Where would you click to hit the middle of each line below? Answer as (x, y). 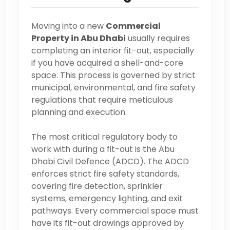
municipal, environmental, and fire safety (113, 87)
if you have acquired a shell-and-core (107, 63)
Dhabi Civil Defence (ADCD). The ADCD (110, 161)
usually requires (158, 38)
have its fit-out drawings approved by (108, 223)
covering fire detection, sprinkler (97, 186)
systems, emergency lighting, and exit (107, 198)
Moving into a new (69, 26)
